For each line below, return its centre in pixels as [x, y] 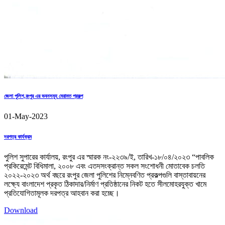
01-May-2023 [26, 116]
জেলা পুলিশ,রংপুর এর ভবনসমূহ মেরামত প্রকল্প [43, 96]
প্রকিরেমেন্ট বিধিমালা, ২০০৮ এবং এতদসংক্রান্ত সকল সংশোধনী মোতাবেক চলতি [104, 166]
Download [21, 210]
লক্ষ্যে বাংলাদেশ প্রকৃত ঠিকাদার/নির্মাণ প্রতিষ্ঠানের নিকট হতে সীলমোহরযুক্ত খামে [105, 184]
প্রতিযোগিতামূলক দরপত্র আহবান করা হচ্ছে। [62, 193]
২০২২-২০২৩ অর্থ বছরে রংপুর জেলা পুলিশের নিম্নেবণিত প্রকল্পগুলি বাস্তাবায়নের [105, 175]
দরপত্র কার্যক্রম [18, 136]
